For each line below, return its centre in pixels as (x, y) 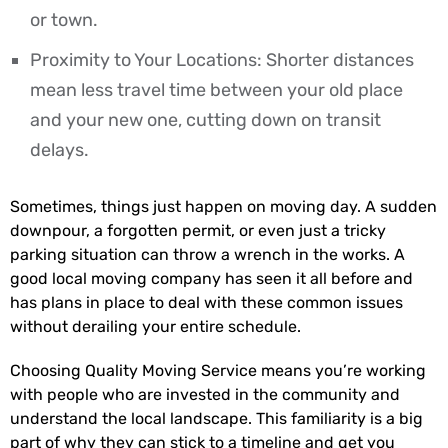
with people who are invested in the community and (205, 394)
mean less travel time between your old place (216, 89)
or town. (64, 19)
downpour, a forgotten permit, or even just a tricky (198, 230)
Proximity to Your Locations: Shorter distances (222, 59)
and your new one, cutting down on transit (205, 119)
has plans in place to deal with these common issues (206, 302)
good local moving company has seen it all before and (211, 278)
